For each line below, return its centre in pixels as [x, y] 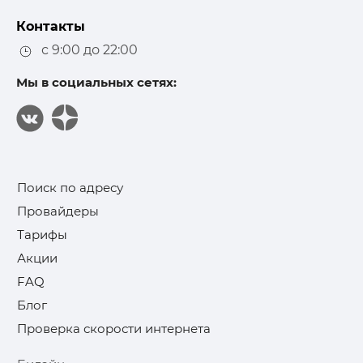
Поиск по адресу [70, 187]
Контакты [51, 27]
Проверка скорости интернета [114, 328]
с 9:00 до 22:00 [86, 50]
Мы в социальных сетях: [96, 82]
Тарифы [42, 234]
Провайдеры [58, 211]
